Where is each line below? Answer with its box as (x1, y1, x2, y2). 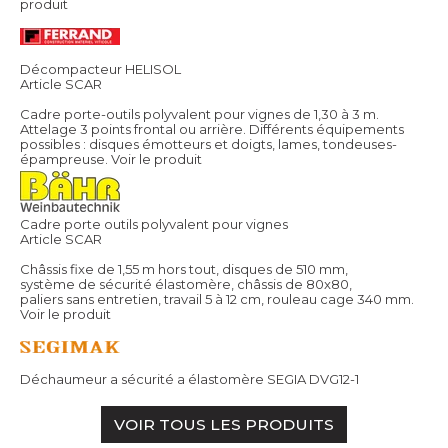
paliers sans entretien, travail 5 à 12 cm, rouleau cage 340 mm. (20, 291, 414, 308)
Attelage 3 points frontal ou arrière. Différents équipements (20, 121, 404, 138)
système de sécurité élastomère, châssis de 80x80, (20, 276, 352, 293)
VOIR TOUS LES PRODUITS (114, 415, 334, 435)
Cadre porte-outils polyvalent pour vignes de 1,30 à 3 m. (20, 106, 379, 123)
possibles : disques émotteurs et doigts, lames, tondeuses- (20, 136, 397, 153)
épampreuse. (20, 151, 108, 168)
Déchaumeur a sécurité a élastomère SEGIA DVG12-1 (20, 371, 359, 388)
